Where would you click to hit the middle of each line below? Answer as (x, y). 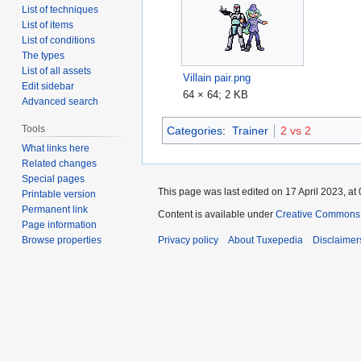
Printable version (59, 194)
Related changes (60, 163)
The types (44, 55)
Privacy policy (188, 240)
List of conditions (59, 40)
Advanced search (60, 101)
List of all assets (57, 71)
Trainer (250, 130)
